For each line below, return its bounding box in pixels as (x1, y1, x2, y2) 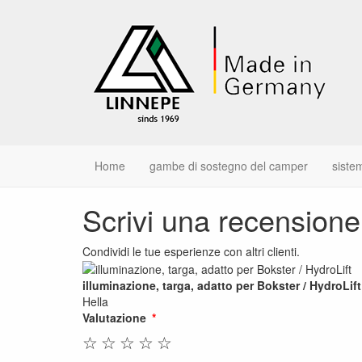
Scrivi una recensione (82, 199, 360, 240)
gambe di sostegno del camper (149, 158, 308, 174)
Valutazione (82, 309, 146, 326)
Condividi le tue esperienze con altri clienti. (82, 243, 300, 259)
